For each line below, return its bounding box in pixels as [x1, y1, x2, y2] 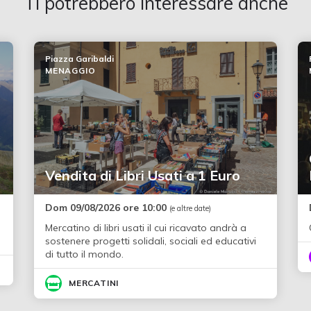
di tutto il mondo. [44, 248, 124, 261]
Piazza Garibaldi [44, 53, 114, 65]
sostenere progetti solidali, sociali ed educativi [44, 235, 256, 248]
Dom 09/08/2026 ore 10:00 [44, 201, 169, 215]
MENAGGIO [44, 65, 96, 76]
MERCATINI [68, 278, 119, 289]
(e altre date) [169, 203, 211, 214]
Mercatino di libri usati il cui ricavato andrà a [44, 221, 246, 235]
